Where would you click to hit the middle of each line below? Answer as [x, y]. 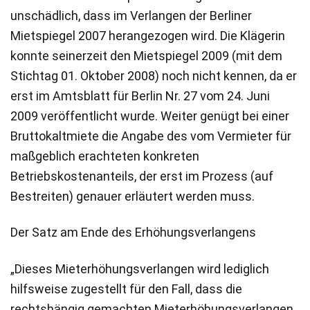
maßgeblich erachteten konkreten [105, 156]
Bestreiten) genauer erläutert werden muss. [133, 197]
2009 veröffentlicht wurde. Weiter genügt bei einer [150, 116]
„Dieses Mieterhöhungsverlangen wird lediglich [140, 268]
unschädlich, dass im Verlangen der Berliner [131, 16]
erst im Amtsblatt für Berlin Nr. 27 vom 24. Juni [140, 96]
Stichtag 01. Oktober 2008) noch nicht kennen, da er [154, 76]
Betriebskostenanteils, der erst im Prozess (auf [142, 176]
